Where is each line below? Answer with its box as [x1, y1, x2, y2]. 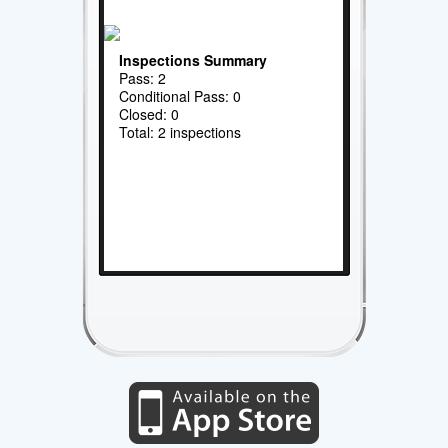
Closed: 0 [119, 103, 180, 124]
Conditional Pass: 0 [119, 85, 242, 106]
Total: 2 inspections [119, 121, 242, 142]
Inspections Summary [119, 49, 268, 70]
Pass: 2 [119, 67, 167, 88]
